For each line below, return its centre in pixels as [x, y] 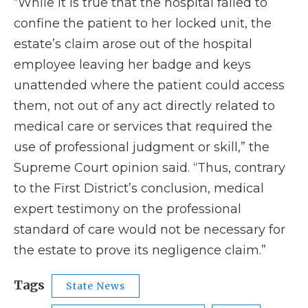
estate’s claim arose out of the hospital [133, 44]
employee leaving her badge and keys [132, 65]
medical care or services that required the [143, 127]
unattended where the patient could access [149, 86]
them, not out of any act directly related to [144, 106]
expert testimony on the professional [128, 209]
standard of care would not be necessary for [150, 230]
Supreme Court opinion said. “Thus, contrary [150, 168]
